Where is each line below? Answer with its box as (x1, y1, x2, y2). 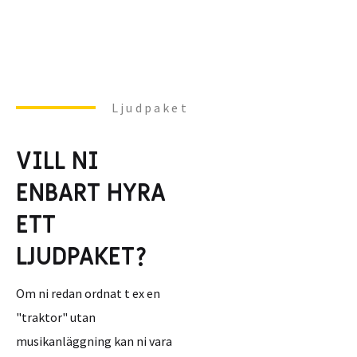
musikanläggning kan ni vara (16, 333, 172, 349)
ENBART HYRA (16, 178, 166, 209)
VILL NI (16, 146, 99, 177)
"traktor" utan (16, 309, 96, 325)
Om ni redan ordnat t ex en (16, 285, 160, 301)
